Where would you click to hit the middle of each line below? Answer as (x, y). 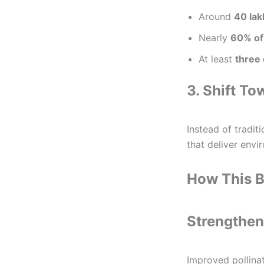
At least (217, 59)
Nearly (214, 38)
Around (216, 17)
